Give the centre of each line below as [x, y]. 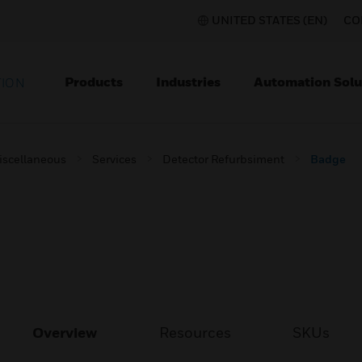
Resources [195, 333]
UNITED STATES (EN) [269, 20]
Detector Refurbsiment [223, 159]
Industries [188, 82]
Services [114, 159]
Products [94, 82]
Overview [65, 333]
